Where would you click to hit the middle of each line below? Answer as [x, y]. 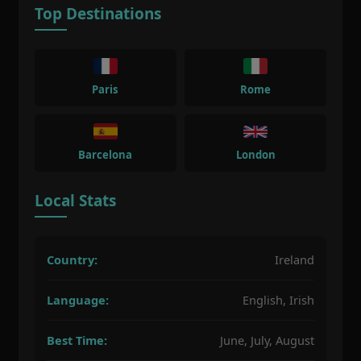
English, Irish [279, 299]
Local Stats [75, 200]
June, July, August [268, 340]
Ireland [295, 259]
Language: [77, 299]
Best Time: [77, 340]
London [255, 154]
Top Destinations [98, 13]
